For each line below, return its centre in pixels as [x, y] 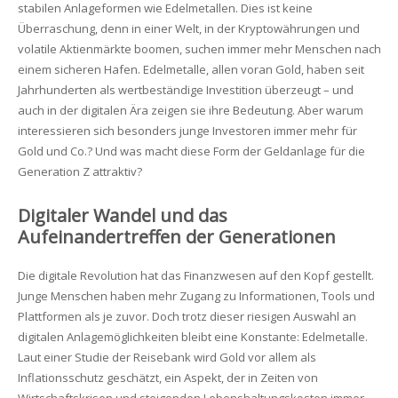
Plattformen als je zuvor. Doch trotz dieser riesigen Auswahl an [187, 316]
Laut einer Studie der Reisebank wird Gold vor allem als [167, 357]
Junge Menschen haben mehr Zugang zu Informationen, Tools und [196, 295]
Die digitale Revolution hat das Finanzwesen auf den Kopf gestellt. [195, 275]
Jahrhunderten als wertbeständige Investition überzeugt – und [185, 90]
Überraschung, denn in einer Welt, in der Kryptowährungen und [188, 28]
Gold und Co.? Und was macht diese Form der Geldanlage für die [191, 151]
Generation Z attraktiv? [80, 171]
